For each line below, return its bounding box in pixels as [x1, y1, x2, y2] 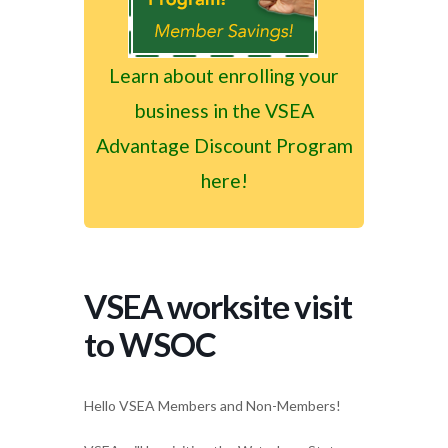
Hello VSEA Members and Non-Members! [84, 396, 341, 414]
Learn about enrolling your [109, 63, 339, 87]
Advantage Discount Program [95, 133, 353, 157]
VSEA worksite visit [84, 285, 352, 326]
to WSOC [84, 323, 216, 364]
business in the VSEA [134, 98, 314, 122]
